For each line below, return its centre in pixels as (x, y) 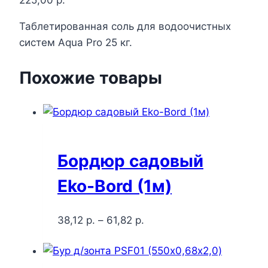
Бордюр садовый (130, 161)
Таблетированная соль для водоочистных (125, 27)
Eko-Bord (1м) (115, 186)
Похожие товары (91, 77)
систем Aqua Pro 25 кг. (76, 43)
